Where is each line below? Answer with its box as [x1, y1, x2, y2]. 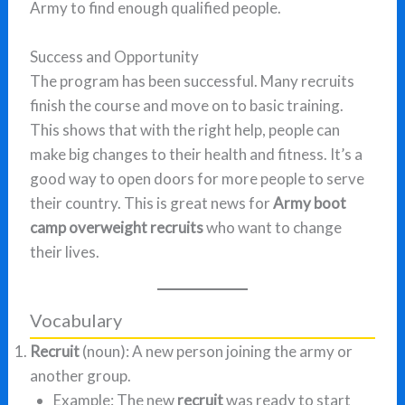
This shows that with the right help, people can [30, 119, 341, 139]
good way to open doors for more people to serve [30, 168, 365, 188]
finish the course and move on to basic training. [30, 95, 344, 115]
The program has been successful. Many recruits [30, 71, 355, 90]
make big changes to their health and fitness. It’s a [30, 144, 363, 164]
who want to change [203, 217, 343, 237]
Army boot [273, 193, 347, 212]
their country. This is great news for [30, 193, 274, 212]
